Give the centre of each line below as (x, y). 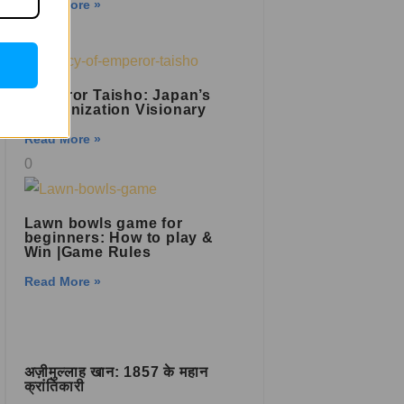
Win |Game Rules (87, 252)
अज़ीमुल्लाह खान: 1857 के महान (116, 372)
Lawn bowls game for (103, 223)
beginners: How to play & (119, 238)
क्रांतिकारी (54, 386)
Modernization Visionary (117, 110)
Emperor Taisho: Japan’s (117, 95)
